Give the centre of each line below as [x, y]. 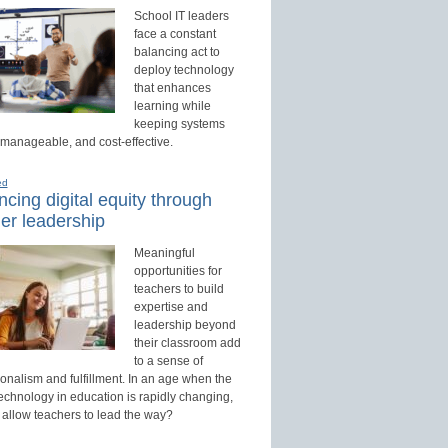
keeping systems [179, 124]
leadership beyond [184, 325]
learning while [172, 106]
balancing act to [176, 52]
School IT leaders [181, 16]
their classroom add [187, 343]
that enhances [172, 88]
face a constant [174, 34]
